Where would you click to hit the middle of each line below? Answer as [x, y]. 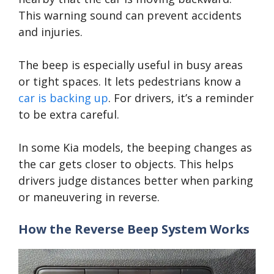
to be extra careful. [69, 114]
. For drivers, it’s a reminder [181, 98]
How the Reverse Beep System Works [134, 229]
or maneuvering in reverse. [89, 197]
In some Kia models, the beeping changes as [135, 147]
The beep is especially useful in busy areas [131, 65]
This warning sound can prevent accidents [130, 15]
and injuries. [50, 31]
